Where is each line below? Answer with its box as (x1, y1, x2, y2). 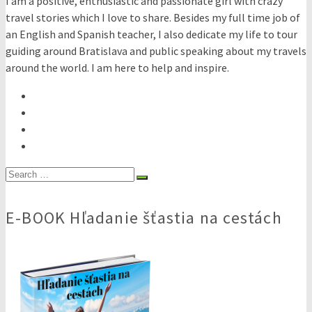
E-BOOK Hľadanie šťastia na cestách (6, 206, 282, 228)
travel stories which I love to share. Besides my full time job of (6, 10, 300, 24)
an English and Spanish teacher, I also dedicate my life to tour (6, 26, 297, 41)
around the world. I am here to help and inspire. (6, 60, 229, 75)
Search (5, 165, 37, 180)
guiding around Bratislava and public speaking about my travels (6, 43, 306, 58)
